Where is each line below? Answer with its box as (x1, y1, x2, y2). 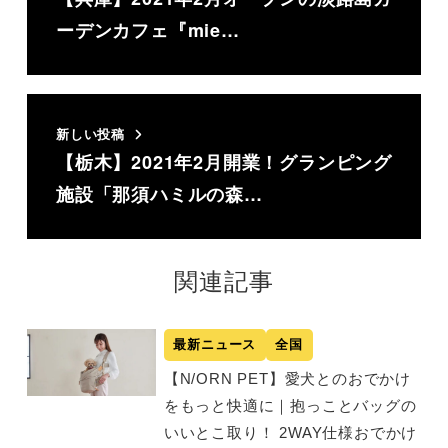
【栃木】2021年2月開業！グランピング (55, 149, 392, 175)
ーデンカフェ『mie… (55, 17, 240, 44)
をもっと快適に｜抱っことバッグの (163, 397, 417, 415)
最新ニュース (173, 337, 257, 353)
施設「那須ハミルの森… (55, 181, 263, 207)
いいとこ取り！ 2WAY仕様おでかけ (163, 424, 418, 442)
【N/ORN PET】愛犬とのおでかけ (163, 370, 411, 388)
